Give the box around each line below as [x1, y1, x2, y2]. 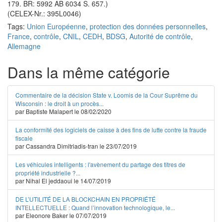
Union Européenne [27, 21, 86, 31]
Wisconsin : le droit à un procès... [15, 99, 104, 108]
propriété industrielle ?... [15, 168, 80, 177]
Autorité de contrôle [129, 31, 191, 41]
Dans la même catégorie [7, 61, 170, 83]
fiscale [15, 134, 33, 142]
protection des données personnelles [90, 21, 206, 31]
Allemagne [7, 41, 41, 51]
